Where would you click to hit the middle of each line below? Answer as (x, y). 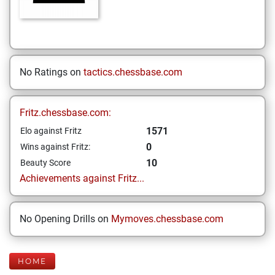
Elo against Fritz (51, 131)
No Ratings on (52, 72)
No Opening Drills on (65, 219)
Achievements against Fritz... (82, 178)
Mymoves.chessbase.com (167, 219)
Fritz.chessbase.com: (65, 113)
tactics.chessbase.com (133, 72)
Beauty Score (45, 163)
